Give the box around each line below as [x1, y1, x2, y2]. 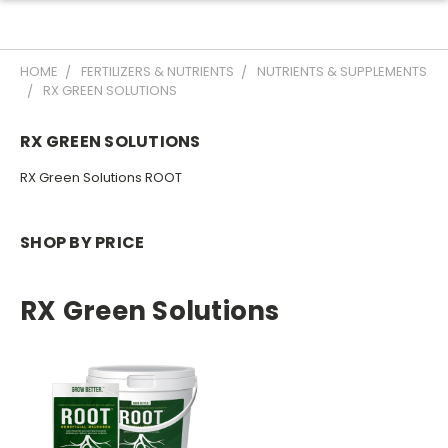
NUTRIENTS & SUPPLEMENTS [257, 62, 427, 81]
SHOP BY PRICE [20, 230, 145, 254]
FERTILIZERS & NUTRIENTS [81, 62, 234, 81]
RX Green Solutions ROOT [20, 167, 182, 187]
